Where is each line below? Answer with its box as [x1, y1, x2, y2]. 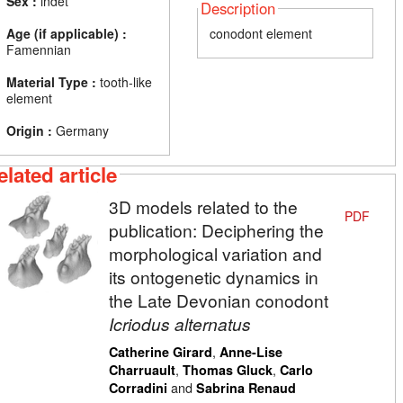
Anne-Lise [219, 342, 282, 361]
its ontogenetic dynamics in [108, 264, 318, 289]
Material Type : [6, 73, 96, 92]
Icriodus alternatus [108, 310, 251, 336]
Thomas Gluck [182, 360, 273, 379]
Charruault [108, 360, 175, 379]
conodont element [210, 24, 313, 43]
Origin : [6, 121, 52, 140]
